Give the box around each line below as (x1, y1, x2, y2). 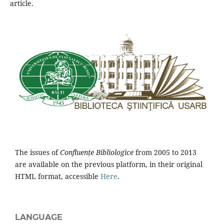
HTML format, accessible (15, 171, 100, 181)
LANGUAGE (15, 212, 62, 222)
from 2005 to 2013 (133, 147, 196, 157)
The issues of (15, 147, 60, 157)
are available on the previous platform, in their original (15, 159, 202, 169)
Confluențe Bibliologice (60, 147, 133, 157)
